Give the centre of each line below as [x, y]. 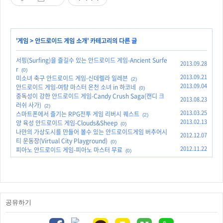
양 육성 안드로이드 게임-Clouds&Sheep [67, 123]
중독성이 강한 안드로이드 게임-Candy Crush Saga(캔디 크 [90, 96]
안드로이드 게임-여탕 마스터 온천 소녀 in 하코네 [76, 87]
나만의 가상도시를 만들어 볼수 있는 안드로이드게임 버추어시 [92, 132]
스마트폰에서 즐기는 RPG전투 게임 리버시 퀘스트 [78, 114]
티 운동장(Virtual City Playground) [62, 141]
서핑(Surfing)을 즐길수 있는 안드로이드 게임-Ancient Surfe [92, 60]
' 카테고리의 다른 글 [112, 41]
